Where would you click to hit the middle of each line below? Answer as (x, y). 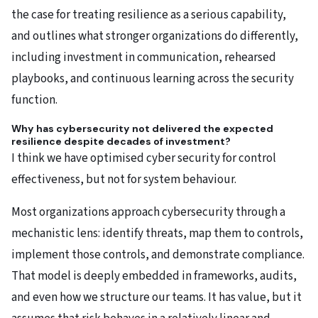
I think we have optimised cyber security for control (144, 159)
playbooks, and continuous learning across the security (153, 79)
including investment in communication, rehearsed (144, 58)
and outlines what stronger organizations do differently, (155, 37)
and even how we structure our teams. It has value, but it (157, 298)
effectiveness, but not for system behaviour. (124, 180)
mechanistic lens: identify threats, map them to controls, (157, 234)
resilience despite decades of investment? (121, 142)
